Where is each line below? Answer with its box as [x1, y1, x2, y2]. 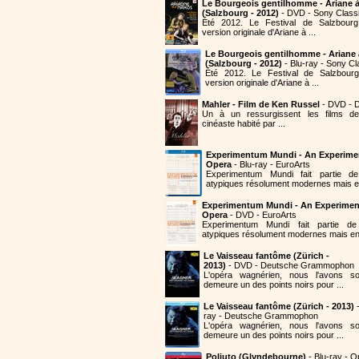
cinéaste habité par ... [202, 118, 285, 128]
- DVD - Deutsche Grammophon [226, 260, 354, 270]
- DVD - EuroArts [228, 209, 296, 220]
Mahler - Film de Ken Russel [202, 99, 320, 109]
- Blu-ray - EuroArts [232, 159, 310, 169]
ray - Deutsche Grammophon [204, 310, 318, 321]
